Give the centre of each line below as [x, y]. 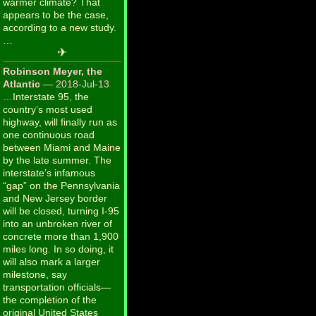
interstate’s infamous [49, 173]
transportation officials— [57, 287]
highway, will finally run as [60, 122]
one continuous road [49, 135]
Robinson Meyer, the [53, 72]
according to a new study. [60, 28]
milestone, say [35, 275]
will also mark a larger [51, 262]
